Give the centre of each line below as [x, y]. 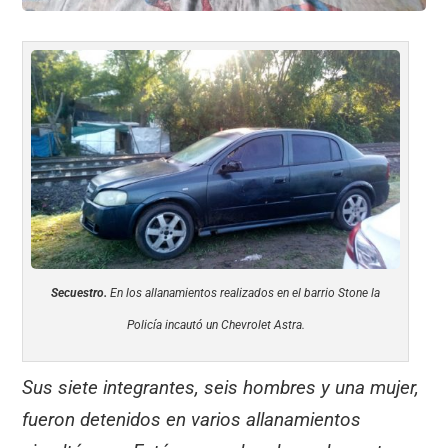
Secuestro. [79, 293]
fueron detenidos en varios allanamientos [192, 420]
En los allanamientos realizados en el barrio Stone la [244, 293]
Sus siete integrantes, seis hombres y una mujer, [221, 388]
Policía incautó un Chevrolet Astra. [215, 325]
